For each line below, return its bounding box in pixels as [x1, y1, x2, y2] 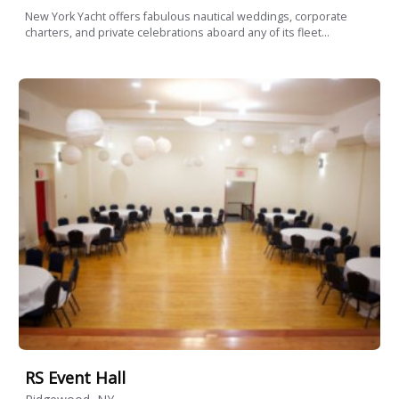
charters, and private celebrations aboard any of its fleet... [25, 25, 330, 41]
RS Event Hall [25, 367, 126, 389]
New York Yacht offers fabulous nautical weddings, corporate [25, 9, 347, 25]
